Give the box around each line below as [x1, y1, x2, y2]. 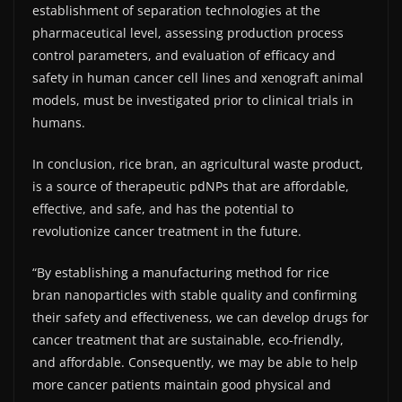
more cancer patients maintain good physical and [32, 376, 331, 394]
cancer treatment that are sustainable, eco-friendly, [32, 331, 344, 349]
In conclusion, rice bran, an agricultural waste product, [32, 155, 363, 173]
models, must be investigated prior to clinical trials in [32, 92, 354, 109]
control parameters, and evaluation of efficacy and [32, 47, 336, 65]
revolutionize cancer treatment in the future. [32, 223, 301, 240]
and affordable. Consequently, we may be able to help [32, 354, 358, 371]
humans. [32, 114, 85, 132]
